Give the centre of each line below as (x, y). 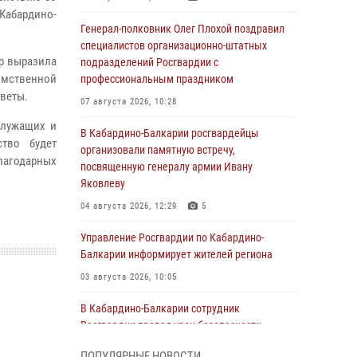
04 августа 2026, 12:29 (129, 206)
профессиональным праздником (157, 79)
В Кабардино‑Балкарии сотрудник (160, 308)
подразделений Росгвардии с (149, 62)
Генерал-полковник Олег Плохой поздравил (182, 29)
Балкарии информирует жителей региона (177, 254)
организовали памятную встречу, (158, 150)
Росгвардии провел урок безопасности (171, 325)
